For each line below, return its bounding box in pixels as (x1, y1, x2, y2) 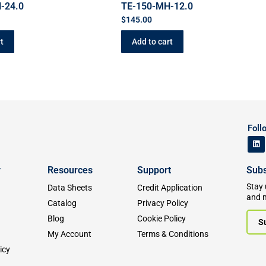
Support (137, 164, 171, 176)
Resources (47, 164, 93, 176)
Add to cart (132, 36, 173, 46)
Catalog (47, 198, 77, 208)
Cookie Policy (137, 214, 186, 224)
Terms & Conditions (137, 229, 208, 239)
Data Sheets (47, 183, 92, 193)
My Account (47, 229, 91, 239)
